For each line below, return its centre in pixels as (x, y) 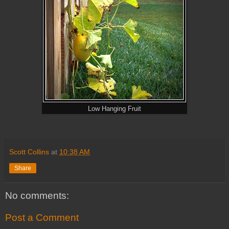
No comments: (37, 195)
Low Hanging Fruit (114, 109)
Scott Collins (29, 152)
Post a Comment (42, 218)
